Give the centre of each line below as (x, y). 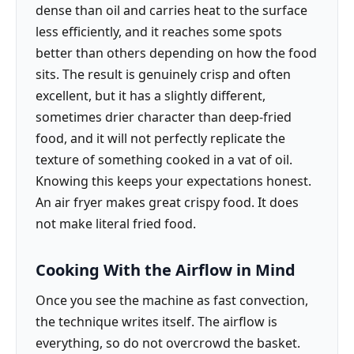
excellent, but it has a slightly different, (151, 96)
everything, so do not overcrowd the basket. (168, 343)
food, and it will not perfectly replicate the (160, 139)
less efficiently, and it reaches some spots (159, 32)
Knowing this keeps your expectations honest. (173, 181)
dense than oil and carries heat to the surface (171, 11)
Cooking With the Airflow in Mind (166, 270)
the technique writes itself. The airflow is (156, 322)
